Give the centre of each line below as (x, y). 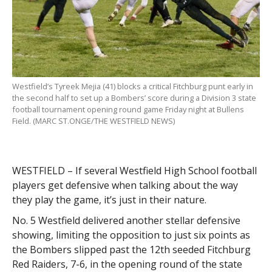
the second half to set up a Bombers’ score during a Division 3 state (134, 98)
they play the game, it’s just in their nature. (109, 200)
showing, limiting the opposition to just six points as (131, 235)
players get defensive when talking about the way (125, 185)
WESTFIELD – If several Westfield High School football (134, 171)
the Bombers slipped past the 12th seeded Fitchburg (131, 250)
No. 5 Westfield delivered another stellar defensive (126, 221)
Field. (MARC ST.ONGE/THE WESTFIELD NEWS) (93, 121)
